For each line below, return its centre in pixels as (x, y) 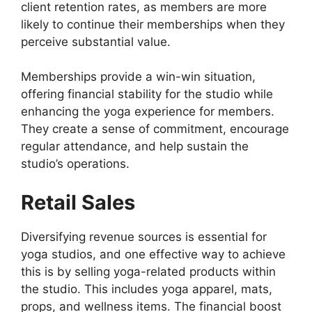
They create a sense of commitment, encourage (155, 129)
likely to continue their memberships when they (153, 24)
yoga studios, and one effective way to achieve (153, 254)
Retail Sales (78, 202)
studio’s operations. (75, 164)
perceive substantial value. (96, 41)
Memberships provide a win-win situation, (138, 77)
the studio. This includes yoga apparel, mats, (147, 289)
